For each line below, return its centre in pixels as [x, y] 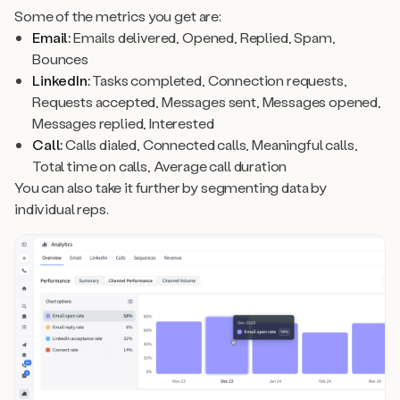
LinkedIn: [61, 79]
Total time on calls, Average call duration [160, 165]
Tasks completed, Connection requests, [218, 79]
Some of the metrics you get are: [118, 15]
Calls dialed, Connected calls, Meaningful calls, [210, 144]
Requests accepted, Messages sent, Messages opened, [207, 101]
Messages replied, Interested [123, 122]
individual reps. [62, 208]
